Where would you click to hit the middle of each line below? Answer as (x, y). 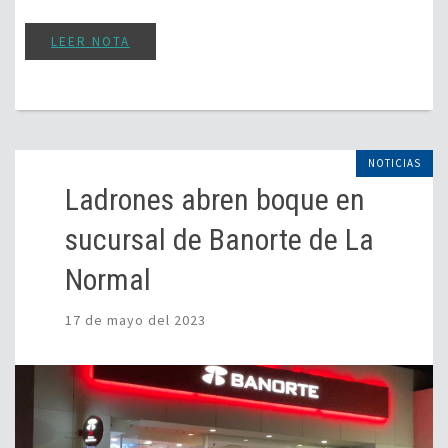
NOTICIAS (394, 163)
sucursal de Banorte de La (219, 240)
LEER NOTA (90, 42)
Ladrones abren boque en (215, 200)
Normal (108, 280)
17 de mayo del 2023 (135, 320)
